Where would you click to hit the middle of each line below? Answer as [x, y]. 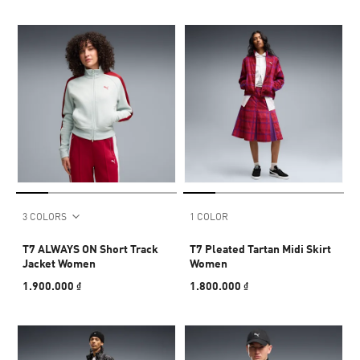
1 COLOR [209, 216]
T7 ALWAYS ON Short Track [90, 248]
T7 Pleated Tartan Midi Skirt [260, 248]
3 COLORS [45, 216]
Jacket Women [59, 263]
